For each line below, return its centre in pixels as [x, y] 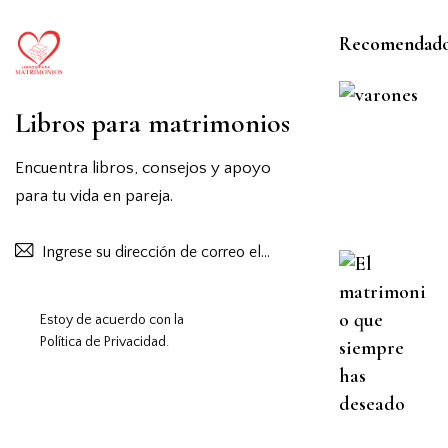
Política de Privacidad [103, 341]
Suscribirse [311, 251]
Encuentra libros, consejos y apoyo [143, 167]
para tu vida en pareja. [94, 195]
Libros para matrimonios [152, 122]
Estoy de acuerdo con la [112, 319]
